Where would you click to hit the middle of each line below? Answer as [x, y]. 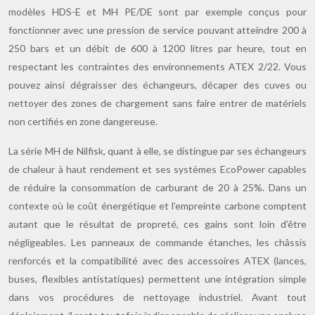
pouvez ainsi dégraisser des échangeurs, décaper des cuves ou [157, 85]
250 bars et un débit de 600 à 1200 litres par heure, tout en [157, 48]
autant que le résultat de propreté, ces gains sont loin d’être [157, 224]
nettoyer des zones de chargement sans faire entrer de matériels [157, 103]
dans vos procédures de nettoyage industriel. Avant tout [157, 297]
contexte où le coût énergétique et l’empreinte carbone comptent [157, 206]
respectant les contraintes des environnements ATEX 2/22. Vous [157, 66]
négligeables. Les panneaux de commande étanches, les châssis [157, 242]
